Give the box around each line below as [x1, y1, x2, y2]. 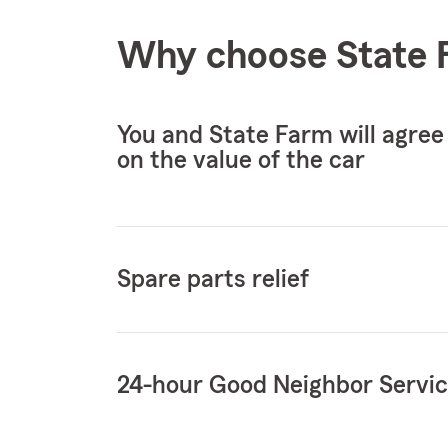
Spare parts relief [117, 267, 309, 292]
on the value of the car [117, 148, 365, 173]
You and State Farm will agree [117, 123, 444, 148]
